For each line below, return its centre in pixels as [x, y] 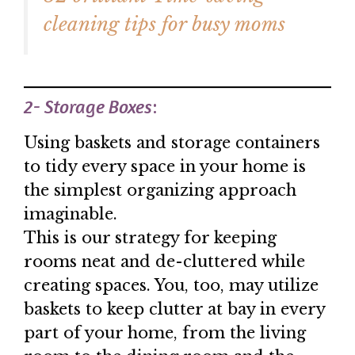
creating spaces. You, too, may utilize [171, 286]
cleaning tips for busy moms [164, 25]
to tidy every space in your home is [165, 167]
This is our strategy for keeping [150, 238]
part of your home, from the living [165, 333]
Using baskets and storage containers [172, 143]
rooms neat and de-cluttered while [164, 262]
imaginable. [71, 214]
